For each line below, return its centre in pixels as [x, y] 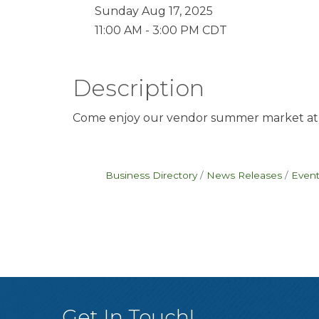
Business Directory [151, 175]
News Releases [244, 175]
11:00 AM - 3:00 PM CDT [161, 30]
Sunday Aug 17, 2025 [154, 11]
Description [138, 88]
